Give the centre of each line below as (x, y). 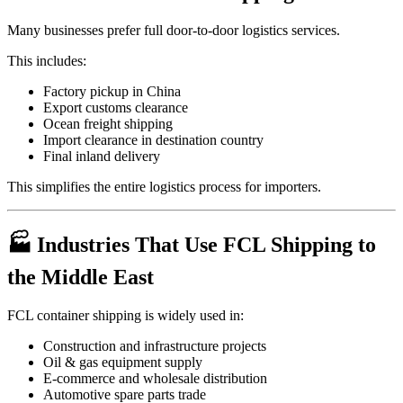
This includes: (47, 60)
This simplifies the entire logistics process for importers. (164, 186)
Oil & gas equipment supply (123, 363)
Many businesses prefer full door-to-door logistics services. (174, 30)
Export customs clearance (116, 107)
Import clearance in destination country (153, 139)
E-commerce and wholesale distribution (155, 379)
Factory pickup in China (112, 91)
